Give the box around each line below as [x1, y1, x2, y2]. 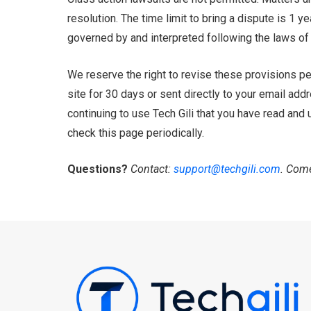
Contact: [131, 162, 171, 176]
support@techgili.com [174, 162, 280, 176]
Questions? [67, 162, 128, 176]
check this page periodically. [67, 126, 204, 140]
